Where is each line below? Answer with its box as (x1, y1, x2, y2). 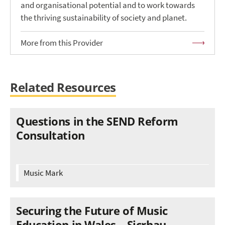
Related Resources (10, 79, 116, 96)
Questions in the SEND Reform (16, 114, 178, 129)
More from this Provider (21, 37, 103, 49)
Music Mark (24, 167, 63, 179)
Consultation (16, 128, 85, 143)
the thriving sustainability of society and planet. (21, 12, 187, 24)
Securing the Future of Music (16, 203, 168, 218)
